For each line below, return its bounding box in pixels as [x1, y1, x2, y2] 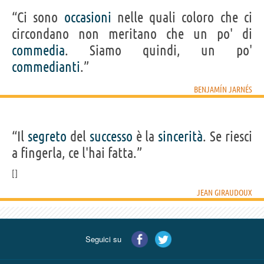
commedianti [12, 58, 80, 75]
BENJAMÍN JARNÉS [194, 84, 252, 94]
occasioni [64, 9, 111, 25]
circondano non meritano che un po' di [12, 25, 252, 42]
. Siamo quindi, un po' [65, 42, 252, 58]
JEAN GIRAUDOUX [197, 187, 252, 197]
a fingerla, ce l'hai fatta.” [12, 144, 142, 161]
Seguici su [85, 233, 121, 245]
